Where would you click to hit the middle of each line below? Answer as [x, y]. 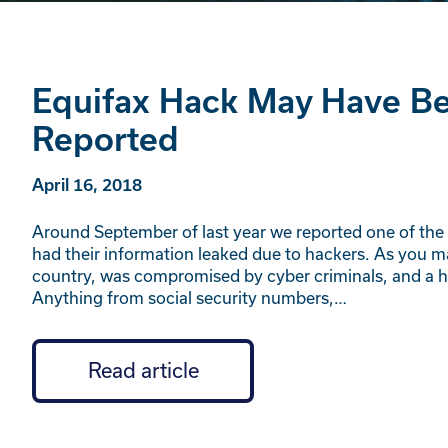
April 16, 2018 [87, 185]
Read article [143, 370]
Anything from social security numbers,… [189, 298]
